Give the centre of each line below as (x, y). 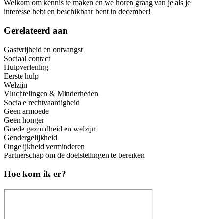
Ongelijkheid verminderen (44, 146)
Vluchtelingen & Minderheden (51, 93)
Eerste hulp (21, 76)
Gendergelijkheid (31, 137)
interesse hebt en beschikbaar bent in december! (77, 12)
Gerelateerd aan (36, 30)
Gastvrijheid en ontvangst (43, 49)
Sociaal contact (27, 58)
